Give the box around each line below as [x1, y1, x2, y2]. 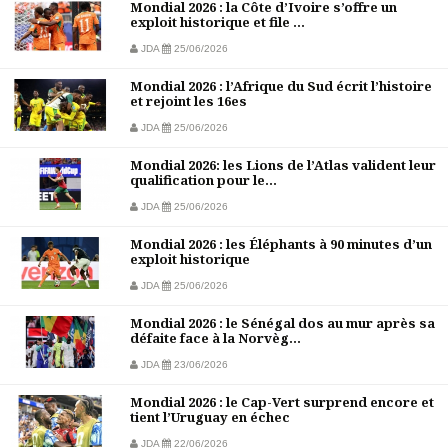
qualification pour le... [130, 171, 277, 190]
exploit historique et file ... [130, 13, 305, 32]
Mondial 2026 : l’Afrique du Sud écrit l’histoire [130, 77, 432, 96]
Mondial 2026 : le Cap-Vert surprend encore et [130, 393, 434, 412]
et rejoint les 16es [130, 92, 247, 111]
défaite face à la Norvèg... [130, 329, 301, 348]
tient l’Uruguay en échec [130, 408, 290, 427]
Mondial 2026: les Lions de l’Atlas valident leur [130, 156, 436, 175]
